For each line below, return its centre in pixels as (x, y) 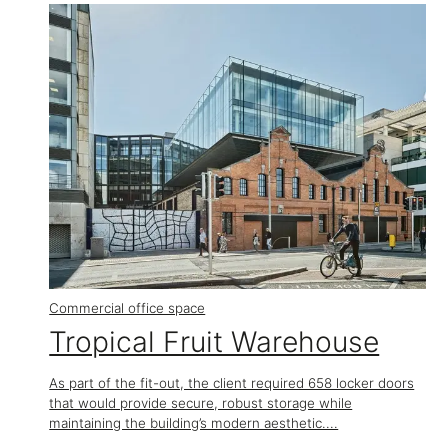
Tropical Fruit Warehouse (214, 341)
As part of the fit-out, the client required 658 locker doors (232, 383)
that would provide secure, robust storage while (201, 403)
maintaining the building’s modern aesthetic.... (194, 423)
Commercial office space (127, 308)
